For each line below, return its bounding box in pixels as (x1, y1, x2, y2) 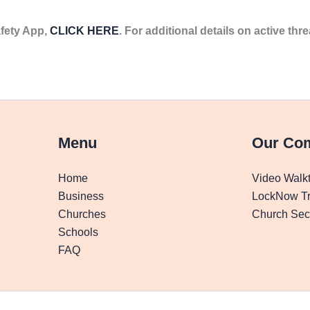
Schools (58, 226, 98, 238)
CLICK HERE (50, 24, 119, 37)
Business (58, 190, 104, 202)
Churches (58, 208, 106, 220)
